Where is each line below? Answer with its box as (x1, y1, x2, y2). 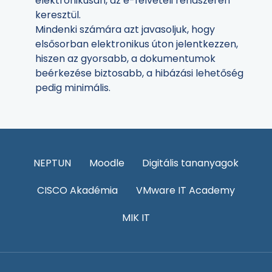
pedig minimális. (35, 81, 110, 95)
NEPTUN (33, 155, 71, 170)
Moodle (89, 155, 124, 170)
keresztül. (35, 8, 81, 22)
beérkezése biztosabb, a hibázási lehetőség (35, 66, 243, 81)
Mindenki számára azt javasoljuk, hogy (35, 22, 215, 37)
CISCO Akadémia (37, 183, 118, 197)
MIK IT (122, 210, 150, 225)
